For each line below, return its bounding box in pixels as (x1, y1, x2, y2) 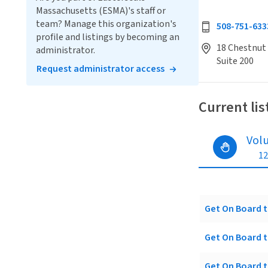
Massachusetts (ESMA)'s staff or (36, 4, 166, 17)
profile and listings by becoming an (36, 31, 179, 44)
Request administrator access (36, 62, 165, 75)
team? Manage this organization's (36, 17, 176, 31)
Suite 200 (217, 54, 254, 68)
